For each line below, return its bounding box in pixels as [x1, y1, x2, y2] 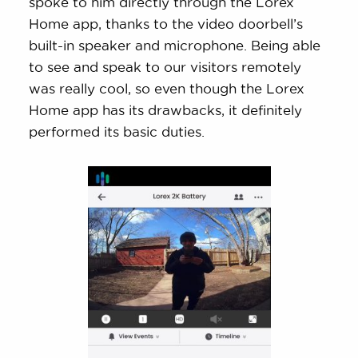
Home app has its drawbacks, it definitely [29, 101, 303, 117]
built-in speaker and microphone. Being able [29, 37, 321, 53]
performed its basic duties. [29, 123, 205, 139]
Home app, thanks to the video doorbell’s [29, 15, 304, 31]
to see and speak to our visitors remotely [29, 58, 302, 74]
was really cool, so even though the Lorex [29, 80, 305, 96]
